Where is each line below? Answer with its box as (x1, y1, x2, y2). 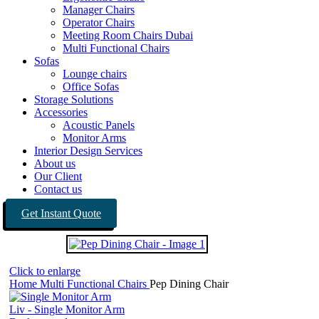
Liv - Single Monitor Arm (9, 303, 125, 315)
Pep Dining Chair (150, 278, 229, 290)
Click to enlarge (9, 265, 80, 277)
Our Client (34, 170, 82, 182)
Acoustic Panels (63, 119, 135, 131)
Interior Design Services (34, 145, 142, 157)
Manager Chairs (63, 4, 135, 16)
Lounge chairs (63, 68, 127, 80)
